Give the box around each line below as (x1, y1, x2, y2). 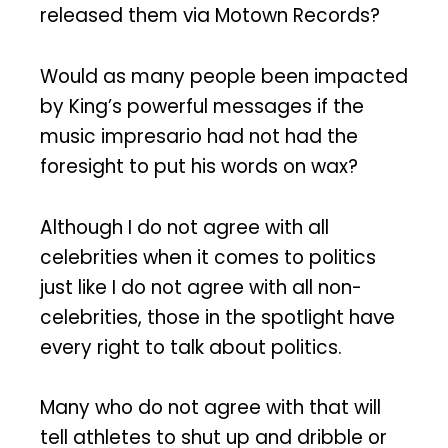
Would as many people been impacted (40, 62, 408, 90)
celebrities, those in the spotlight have (40, 303, 395, 331)
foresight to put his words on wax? (40, 152, 358, 180)
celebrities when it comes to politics (40, 243, 376, 271)
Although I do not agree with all (40, 213, 329, 241)
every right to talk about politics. (40, 333, 342, 361)
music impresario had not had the (40, 122, 358, 150)
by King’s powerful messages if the (40, 92, 364, 120)
